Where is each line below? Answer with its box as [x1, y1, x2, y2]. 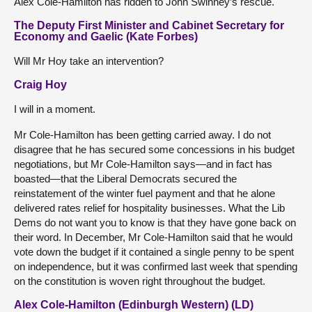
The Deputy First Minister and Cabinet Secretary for [14, 19, 284, 31]
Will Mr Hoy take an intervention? [14, 54, 164, 67]
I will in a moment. [14, 102, 95, 115]
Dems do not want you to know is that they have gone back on [14, 216, 296, 228]
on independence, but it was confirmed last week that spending [14, 260, 297, 272]
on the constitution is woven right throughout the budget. [14, 274, 265, 287]
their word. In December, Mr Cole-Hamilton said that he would [14, 231, 292, 243]
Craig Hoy [14, 78, 67, 91]
